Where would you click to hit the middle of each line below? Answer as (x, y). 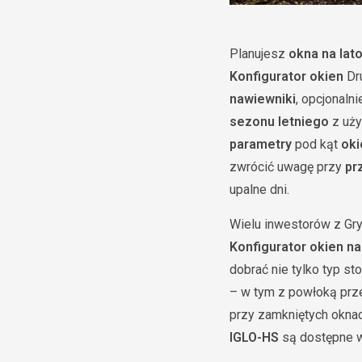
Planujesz (259, 54)
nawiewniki (263, 99)
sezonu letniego (279, 122)
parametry (261, 144)
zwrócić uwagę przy (287, 167)
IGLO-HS (254, 337)
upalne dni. (259, 189)
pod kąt (316, 144)
